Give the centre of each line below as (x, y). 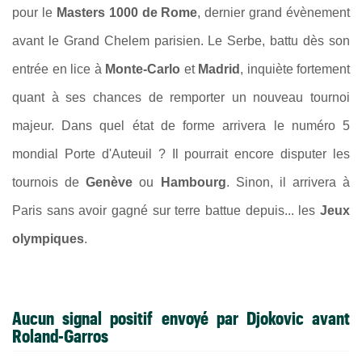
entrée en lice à (59, 69)
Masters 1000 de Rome (127, 12)
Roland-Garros (60, 336)
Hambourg (193, 182)
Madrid (219, 69)
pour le (34, 12)
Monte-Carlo (145, 69)
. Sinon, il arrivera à (288, 182)
